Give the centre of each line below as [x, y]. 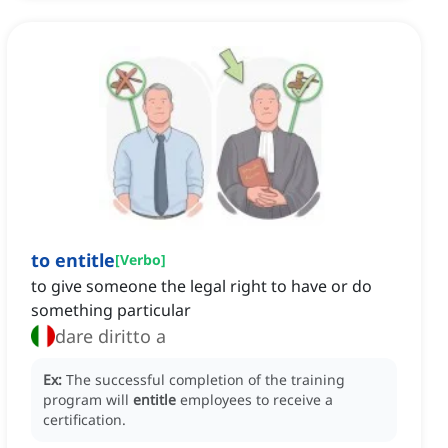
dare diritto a [110, 336]
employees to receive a [256, 400]
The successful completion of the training [205, 380]
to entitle [73, 260]
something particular [111, 310]
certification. [84, 420]
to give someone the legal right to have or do [201, 286]
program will [88, 400]
